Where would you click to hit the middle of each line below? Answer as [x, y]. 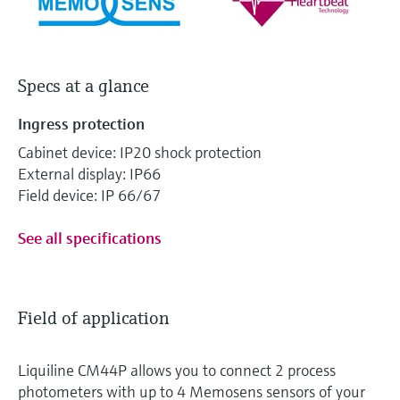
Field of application [94, 318]
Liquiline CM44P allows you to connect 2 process [177, 370]
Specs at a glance [83, 86]
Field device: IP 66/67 [89, 195]
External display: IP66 [89, 173]
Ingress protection [81, 123]
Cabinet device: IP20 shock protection [140, 152]
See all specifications [90, 237]
